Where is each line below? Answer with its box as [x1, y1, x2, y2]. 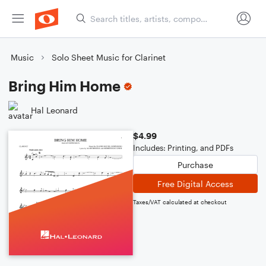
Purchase [178, 159, 213, 170]
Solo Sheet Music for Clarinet [52, 52, 166, 62]
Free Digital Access [157, 178, 233, 189]
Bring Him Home [8, 77, 121, 94]
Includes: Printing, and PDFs [133, 143, 233, 153]
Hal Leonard [31, 104, 78, 115]
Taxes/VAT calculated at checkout [133, 198, 227, 205]
